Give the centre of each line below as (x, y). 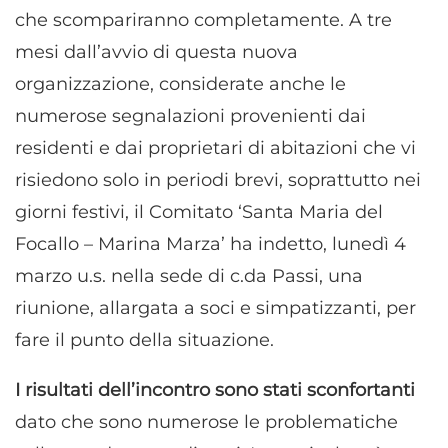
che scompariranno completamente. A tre (203, 19)
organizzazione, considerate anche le (180, 83)
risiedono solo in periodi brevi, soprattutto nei (218, 179)
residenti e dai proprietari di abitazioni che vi (215, 147)
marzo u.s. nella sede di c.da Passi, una (189, 275)
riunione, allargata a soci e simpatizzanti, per (215, 307)
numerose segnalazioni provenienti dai (190, 115)
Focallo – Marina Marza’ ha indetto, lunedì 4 (210, 243)
